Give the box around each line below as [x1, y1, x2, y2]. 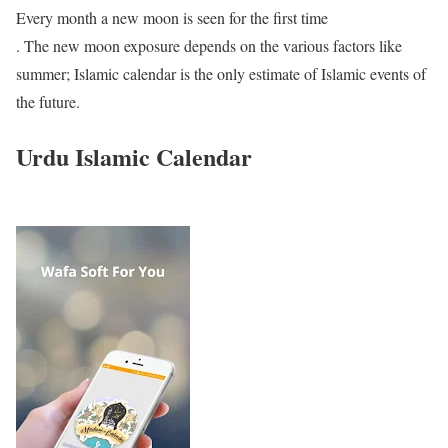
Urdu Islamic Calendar [16, 138, 252, 174]
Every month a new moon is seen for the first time [16, 6, 328, 28]
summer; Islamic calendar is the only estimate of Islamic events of [16, 62, 426, 84]
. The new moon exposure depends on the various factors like [16, 34, 402, 56]
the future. [16, 90, 80, 112]
